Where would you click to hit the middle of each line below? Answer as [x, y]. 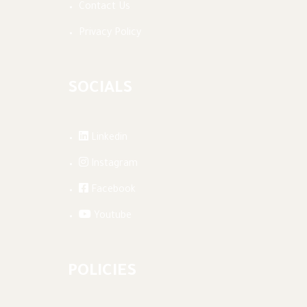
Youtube [113, 217]
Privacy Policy [110, 34]
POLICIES [102, 272]
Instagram [114, 165]
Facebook [113, 191]
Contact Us [105, 8]
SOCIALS [100, 89]
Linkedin [109, 139]
